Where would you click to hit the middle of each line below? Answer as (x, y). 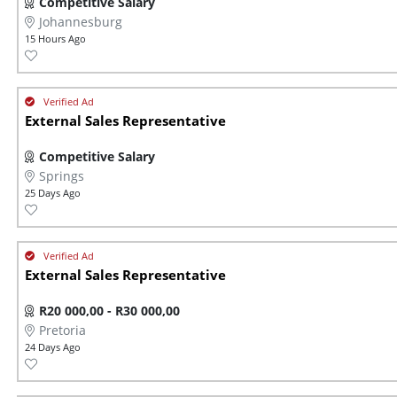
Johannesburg (81, 22)
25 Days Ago (53, 193)
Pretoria (62, 331)
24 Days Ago (53, 347)
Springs (62, 176)
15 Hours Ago (55, 39)
